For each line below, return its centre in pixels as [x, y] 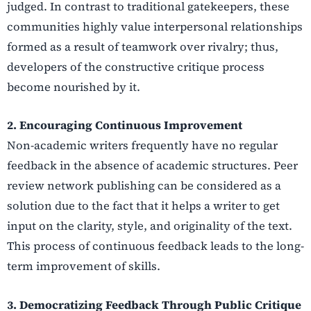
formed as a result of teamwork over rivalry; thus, [143, 47]
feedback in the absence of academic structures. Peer [152, 166]
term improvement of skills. [84, 266]
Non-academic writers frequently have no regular [142, 145]
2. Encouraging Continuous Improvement [125, 125]
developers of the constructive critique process [136, 67]
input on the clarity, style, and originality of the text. [150, 226]
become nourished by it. [74, 87]
